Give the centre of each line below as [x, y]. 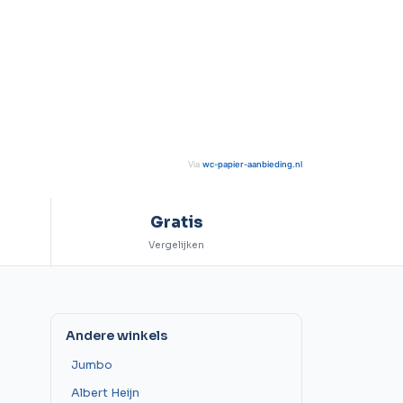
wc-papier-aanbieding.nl [252, 165]
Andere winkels [116, 336]
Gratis [176, 223]
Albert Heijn [105, 394]
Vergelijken [177, 246]
